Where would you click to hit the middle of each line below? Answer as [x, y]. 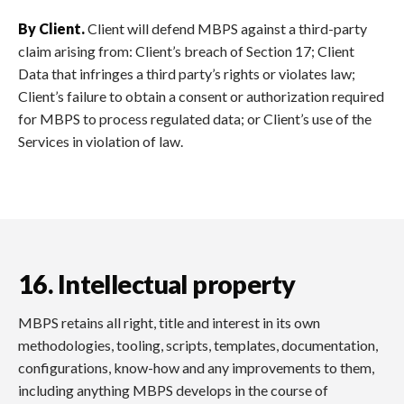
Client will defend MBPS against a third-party [226, 28]
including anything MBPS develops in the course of [173, 390]
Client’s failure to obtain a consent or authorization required [201, 96]
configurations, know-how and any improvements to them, [196, 367]
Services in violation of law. [101, 141]
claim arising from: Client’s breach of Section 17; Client [186, 50]
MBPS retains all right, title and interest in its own [169, 322]
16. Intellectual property [157, 284]
